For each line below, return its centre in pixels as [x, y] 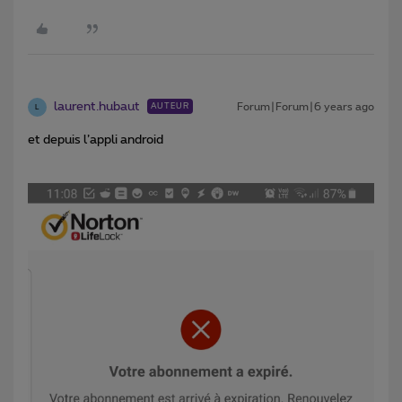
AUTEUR [170, 107]
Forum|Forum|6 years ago [306, 107]
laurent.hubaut [97, 107]
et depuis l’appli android [96, 140]
